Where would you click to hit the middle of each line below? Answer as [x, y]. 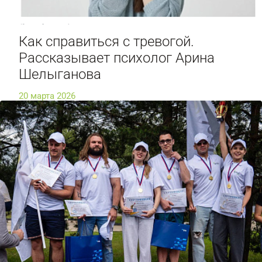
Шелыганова [60, 74]
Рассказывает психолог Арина [117, 58]
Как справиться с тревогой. [106, 41]
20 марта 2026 [47, 96]
